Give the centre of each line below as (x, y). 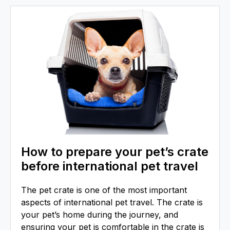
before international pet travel (110, 166)
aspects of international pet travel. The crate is (112, 202)
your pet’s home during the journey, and (100, 214)
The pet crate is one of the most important (104, 190)
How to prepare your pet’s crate (115, 151)
